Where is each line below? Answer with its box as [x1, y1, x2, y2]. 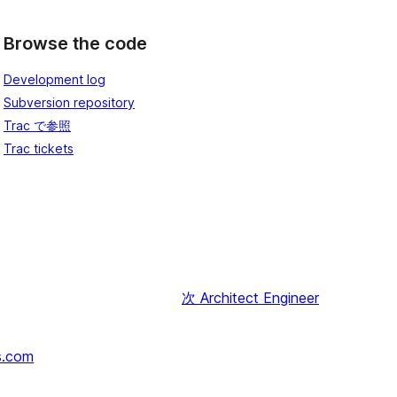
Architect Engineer [200, 289, 319, 307]
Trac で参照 [4, 118, 71, 134]
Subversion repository [4, 95, 135, 111]
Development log [4, 72, 105, 88]
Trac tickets [4, 141, 74, 157]
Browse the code [4, 32, 147, 54]
